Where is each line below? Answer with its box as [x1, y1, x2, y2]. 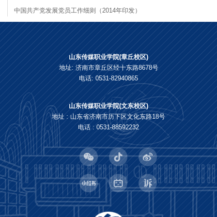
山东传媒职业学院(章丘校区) [69, 53, 148, 61]
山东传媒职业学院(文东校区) [69, 102, 148, 110]
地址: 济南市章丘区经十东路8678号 [59, 64, 158, 72]
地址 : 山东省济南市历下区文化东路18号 [52, 113, 165, 121]
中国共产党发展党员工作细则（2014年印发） [14, 6, 141, 14]
